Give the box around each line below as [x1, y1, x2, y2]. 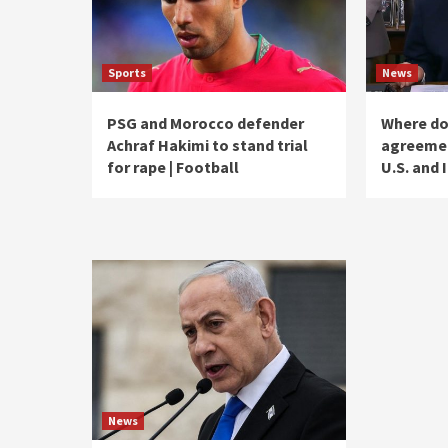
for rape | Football [107, 157, 239, 177]
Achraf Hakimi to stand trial [107, 135, 308, 155]
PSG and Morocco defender [107, 113, 304, 133]
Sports [108, 65, 146, 80]
